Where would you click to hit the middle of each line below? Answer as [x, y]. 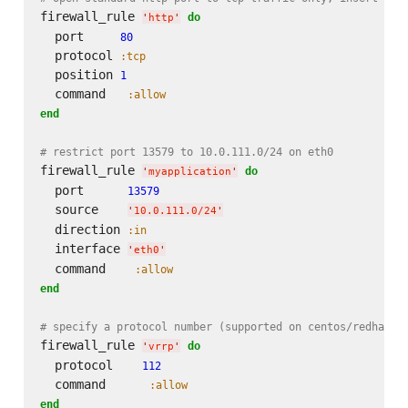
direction [83, 229]
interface [83, 248]
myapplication [189, 171]
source [83, 209]
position [80, 74]
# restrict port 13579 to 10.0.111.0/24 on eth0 [186, 151]
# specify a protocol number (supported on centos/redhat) [218, 326]
